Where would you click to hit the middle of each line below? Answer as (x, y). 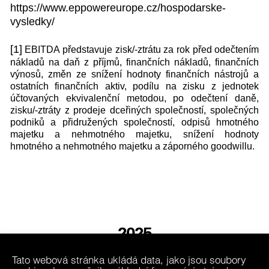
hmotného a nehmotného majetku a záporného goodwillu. (132, 146)
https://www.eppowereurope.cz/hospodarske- (118, 8)
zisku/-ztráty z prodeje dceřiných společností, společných (134, 110)
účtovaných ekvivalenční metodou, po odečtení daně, (134, 98)
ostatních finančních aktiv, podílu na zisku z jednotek (134, 86)
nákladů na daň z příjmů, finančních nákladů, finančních (134, 62)
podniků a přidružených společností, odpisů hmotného (134, 122)
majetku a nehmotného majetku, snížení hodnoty (134, 134)
